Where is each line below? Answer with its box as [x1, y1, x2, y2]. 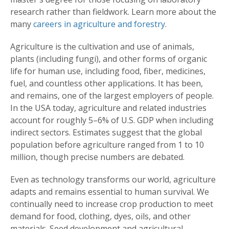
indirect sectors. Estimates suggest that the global [10, 127, 202, 139]
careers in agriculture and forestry [33, 18, 165, 30]
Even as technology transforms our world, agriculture [10, 174, 216, 186]
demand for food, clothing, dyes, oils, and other [10, 211, 191, 222]
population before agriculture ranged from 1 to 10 [10, 139, 204, 151]
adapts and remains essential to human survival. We [10, 186, 209, 198]
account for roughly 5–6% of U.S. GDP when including [10, 114, 214, 126]
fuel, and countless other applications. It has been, [10, 78, 203, 89]
